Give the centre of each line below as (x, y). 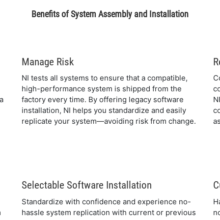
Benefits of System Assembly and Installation (110, 14)
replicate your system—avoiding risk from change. (109, 121)
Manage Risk (48, 62)
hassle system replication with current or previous (109, 212)
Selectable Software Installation (87, 185)
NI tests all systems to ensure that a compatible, (105, 78)
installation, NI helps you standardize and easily (104, 110)
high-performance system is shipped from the (102, 89)
